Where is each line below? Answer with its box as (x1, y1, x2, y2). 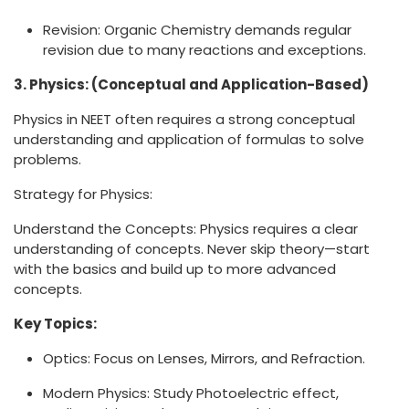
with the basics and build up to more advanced (14, 259, 336, 279)
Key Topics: (14, 314, 97, 334)
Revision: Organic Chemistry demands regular (43, 20, 351, 40)
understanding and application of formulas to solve (14, 130, 364, 150)
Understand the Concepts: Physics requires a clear (14, 219, 358, 239)
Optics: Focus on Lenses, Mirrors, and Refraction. (43, 349, 365, 369)
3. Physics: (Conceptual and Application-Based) (14, 75, 369, 95)
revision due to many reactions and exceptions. (43, 40, 366, 60)
